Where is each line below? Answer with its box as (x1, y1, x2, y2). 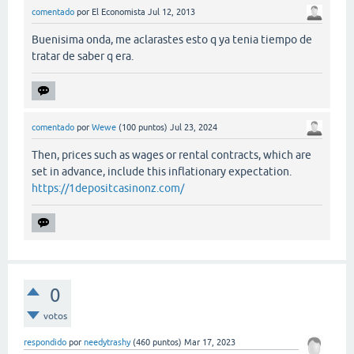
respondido (24, 337, 66, 347)
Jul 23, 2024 (170, 122, 217, 132)
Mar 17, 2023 (184, 337, 235, 347)
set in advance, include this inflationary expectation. (32, 164, 292, 178)
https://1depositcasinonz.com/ (32, 181, 184, 194)
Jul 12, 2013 (148, 6, 195, 17)
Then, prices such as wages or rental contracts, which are (32, 148, 311, 161)
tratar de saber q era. (32, 49, 134, 62)
